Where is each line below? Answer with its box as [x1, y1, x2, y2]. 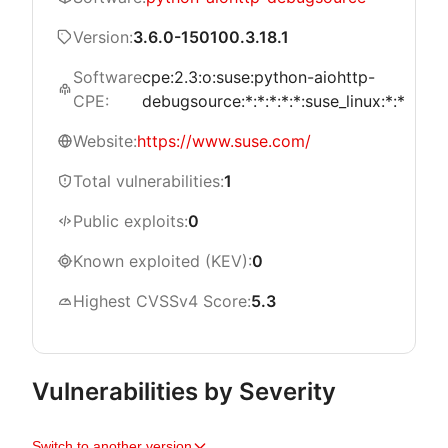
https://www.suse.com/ [137, 131, 311, 151]
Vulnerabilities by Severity [32, 377, 336, 406]
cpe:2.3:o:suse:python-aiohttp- [142, 67, 375, 87]
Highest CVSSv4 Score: [73, 291, 251, 311]
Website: [73, 131, 137, 151]
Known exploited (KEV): [73, 251, 252, 271]
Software [73, 67, 142, 87]
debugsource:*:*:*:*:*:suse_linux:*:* [142, 91, 405, 111]
